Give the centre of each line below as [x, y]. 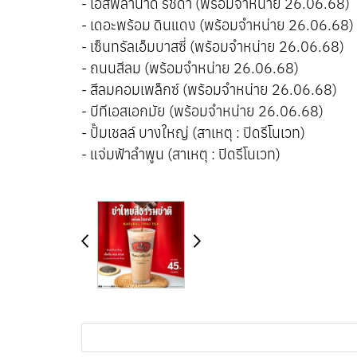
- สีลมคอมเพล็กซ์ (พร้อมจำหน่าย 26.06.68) [209, 90]
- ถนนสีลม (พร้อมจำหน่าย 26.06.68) [190, 68]
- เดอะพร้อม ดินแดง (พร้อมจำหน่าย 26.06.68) [218, 25]
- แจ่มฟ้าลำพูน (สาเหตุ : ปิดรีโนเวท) [181, 154]
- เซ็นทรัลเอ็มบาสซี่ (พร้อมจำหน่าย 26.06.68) [213, 47]
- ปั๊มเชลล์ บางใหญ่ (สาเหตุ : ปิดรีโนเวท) [193, 133]
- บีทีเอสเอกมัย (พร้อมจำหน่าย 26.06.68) [202, 111]
